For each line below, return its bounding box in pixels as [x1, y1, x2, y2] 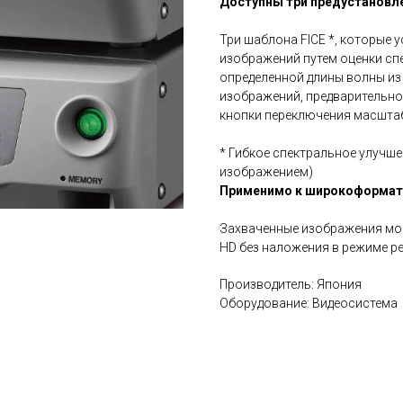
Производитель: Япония [219, 277, 362, 291]
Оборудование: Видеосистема [219, 296, 398, 310]
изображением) [219, 165, 313, 179]
